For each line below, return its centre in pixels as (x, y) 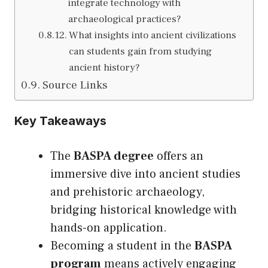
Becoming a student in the (122, 246)
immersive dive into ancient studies (145, 174)
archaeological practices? (124, 19)
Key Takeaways (60, 121)
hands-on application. (109, 228)
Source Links (75, 85)
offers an (179, 156)
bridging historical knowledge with (144, 210)
